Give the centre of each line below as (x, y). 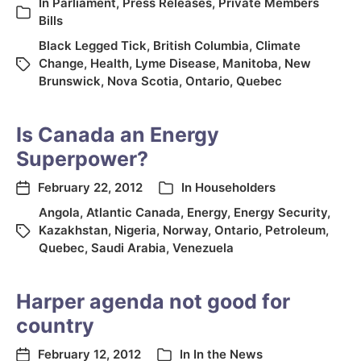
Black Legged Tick (93, 46)
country (55, 326)
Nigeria (135, 230)
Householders (235, 187)
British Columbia (201, 46)
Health (110, 63)
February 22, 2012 (90, 187)
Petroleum (295, 230)
